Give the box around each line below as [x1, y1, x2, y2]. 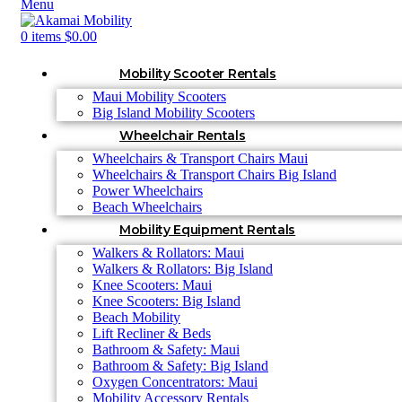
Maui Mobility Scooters [92, 89, 226, 104]
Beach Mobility [92, 310, 180, 325]
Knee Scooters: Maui [92, 277, 212, 293]
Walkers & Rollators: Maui [92, 245, 244, 260]
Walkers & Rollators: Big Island [92, 261, 273, 276]
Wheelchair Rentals [119, 127, 246, 144]
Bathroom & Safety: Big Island [92, 358, 268, 373]
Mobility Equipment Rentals [119, 222, 296, 238]
